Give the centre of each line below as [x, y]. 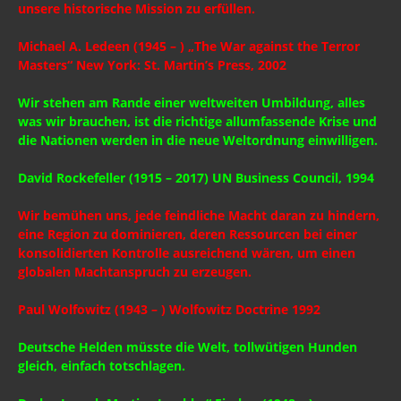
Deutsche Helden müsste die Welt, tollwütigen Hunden [188, 346]
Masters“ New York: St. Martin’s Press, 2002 [154, 64]
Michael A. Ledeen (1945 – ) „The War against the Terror [189, 46]
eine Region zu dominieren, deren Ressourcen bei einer [188, 234]
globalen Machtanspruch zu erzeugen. [137, 271]
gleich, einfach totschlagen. [103, 365]
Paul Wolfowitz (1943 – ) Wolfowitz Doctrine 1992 [171, 309]
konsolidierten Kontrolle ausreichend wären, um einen [187, 252]
